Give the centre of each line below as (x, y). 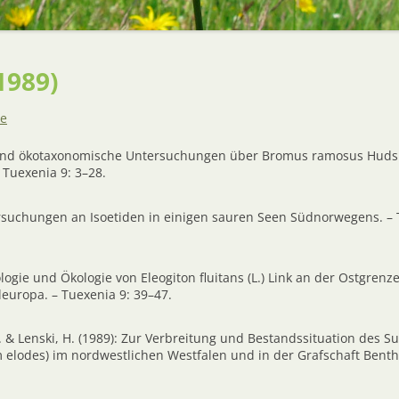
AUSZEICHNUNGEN (292, 24)
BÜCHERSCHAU (236, 51)
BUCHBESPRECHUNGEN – (260, 30)
